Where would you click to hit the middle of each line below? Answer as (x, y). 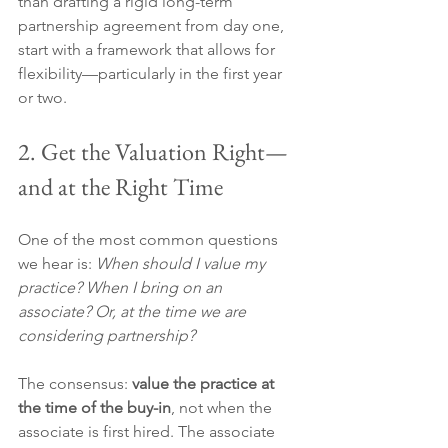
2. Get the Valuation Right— (153, 152)
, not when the (223, 408)
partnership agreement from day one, (153, 26)
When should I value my (182, 264)
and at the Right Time (120, 187)
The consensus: (75, 384)
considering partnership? (106, 336)
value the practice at (205, 384)
